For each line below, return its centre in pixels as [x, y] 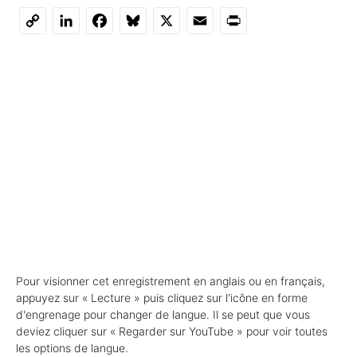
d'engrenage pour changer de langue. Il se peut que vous [163, 314]
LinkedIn [86, 20]
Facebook [124, 20]
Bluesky [150, 20]
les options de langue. [72, 347]
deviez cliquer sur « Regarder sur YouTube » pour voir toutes [172, 331]
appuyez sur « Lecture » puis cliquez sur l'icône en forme [162, 297]
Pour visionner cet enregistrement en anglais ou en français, [171, 280]
